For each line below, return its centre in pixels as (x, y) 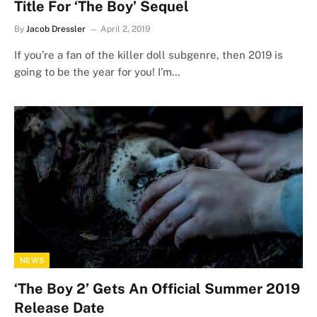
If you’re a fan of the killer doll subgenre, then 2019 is (149, 54)
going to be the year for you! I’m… (97, 71)
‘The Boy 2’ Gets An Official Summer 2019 (157, 289)
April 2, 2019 (126, 29)
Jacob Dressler (56, 29)
